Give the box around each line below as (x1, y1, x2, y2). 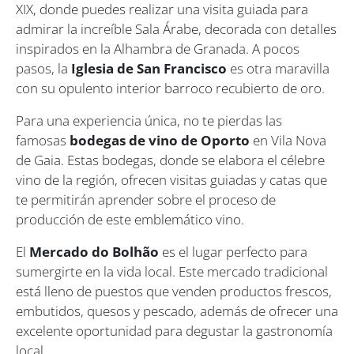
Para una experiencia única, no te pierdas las (16, 111, 282, 130)
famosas (16, 130, 70, 149)
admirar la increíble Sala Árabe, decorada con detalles (16, 19, 337, 38)
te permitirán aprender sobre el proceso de (16, 190, 276, 209)
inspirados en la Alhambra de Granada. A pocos (16, 39, 299, 58)
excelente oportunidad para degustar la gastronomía (16, 321, 333, 340)
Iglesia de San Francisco (71, 58, 227, 77)
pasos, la (16, 58, 71, 77)
